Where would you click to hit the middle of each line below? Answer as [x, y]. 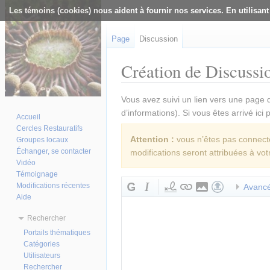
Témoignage [37, 174]
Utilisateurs [42, 255]
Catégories [42, 244]
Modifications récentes [53, 185]
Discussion [159, 39]
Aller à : [137, 88]
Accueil [29, 117]
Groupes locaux [42, 140]
